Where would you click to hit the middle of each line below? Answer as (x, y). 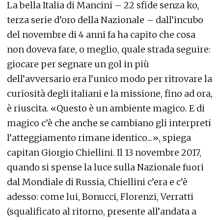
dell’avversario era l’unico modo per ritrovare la (110, 79)
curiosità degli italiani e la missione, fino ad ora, (110, 94)
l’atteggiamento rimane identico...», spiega (99, 138)
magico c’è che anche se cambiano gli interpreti (109, 123)
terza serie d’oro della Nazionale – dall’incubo (105, 20)
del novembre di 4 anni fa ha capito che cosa (101, 35)
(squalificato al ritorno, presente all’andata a (102, 211)
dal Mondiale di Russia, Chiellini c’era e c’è (97, 182)
